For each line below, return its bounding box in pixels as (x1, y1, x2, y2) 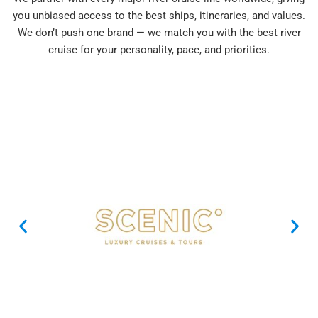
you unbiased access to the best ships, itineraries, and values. (13, 9, 305, 22)
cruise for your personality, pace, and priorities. (48, 43, 270, 56)
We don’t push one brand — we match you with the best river (17, 26, 301, 39)
